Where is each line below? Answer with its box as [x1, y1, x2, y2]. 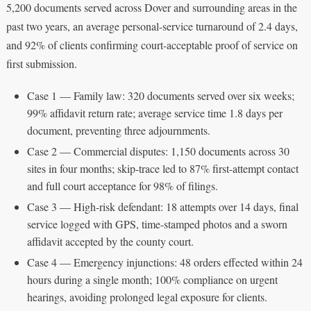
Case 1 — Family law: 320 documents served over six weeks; [26, 87, 294, 103]
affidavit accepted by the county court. [26, 233, 194, 249]
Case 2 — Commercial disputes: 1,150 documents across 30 [26, 143, 289, 158]
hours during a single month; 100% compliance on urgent [26, 271, 278, 287]
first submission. [6, 56, 77, 71]
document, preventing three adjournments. [26, 122, 210, 137]
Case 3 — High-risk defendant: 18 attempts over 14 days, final [26, 199, 299, 214]
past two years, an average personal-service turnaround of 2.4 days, [6, 18, 298, 33]
